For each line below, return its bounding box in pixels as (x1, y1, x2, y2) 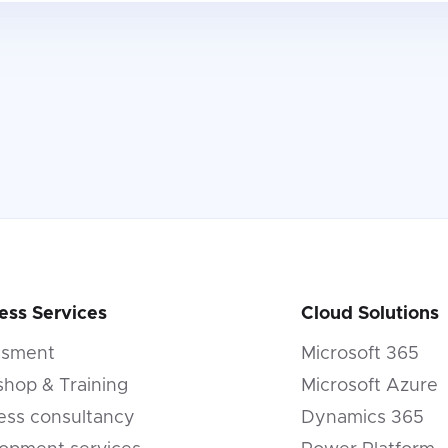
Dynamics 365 (300, 409, 424, 427)
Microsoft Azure (300, 377, 438, 395)
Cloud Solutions (300, 305, 439, 323)
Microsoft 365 (300, 345, 419, 363)
